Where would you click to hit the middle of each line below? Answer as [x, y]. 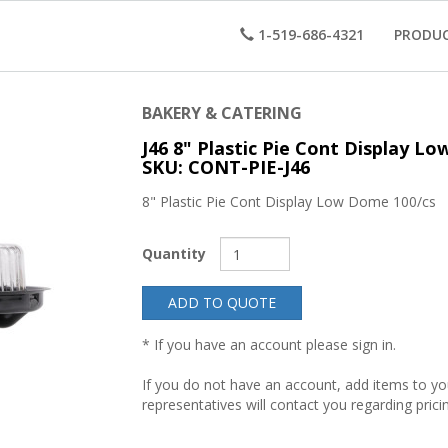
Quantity [173, 253]
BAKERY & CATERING [221, 113]
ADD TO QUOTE [221, 302]
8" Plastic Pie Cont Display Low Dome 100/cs [288, 201]
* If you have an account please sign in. [268, 344]
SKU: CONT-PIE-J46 [225, 167]
